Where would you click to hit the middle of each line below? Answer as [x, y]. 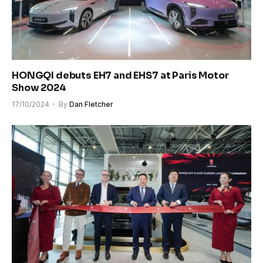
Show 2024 [39, 87]
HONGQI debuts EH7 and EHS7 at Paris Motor [120, 75]
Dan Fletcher [91, 104]
